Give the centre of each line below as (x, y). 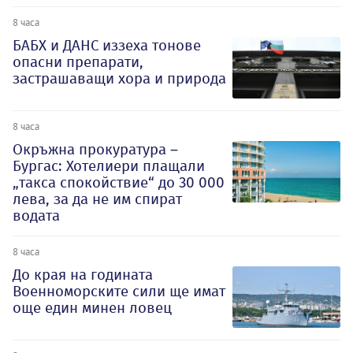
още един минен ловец (92, 308)
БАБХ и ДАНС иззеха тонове (107, 46)
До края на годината (83, 275)
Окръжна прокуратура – (95, 150)
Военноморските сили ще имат (119, 292)
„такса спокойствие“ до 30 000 (119, 183)
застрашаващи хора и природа (119, 79)
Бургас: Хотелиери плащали (109, 166)
